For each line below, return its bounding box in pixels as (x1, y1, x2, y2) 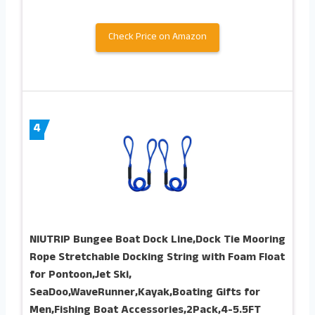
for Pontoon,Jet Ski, (30, 266, 131, 285)
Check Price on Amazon (108, 30, 207, 46)
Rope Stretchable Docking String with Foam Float (30, 249, 285, 268)
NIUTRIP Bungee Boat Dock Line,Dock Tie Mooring (30, 231, 285, 250)
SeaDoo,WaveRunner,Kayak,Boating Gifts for (30, 284, 260, 303)
